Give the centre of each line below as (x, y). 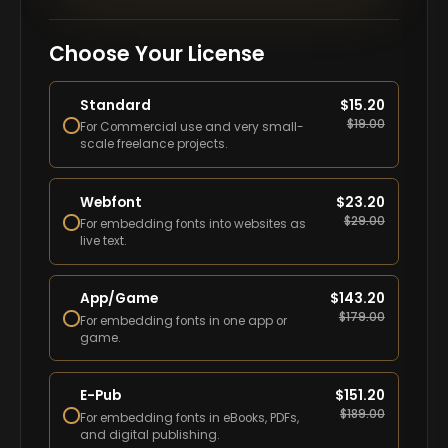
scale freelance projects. (154, 144)
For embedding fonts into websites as (193, 223)
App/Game (119, 299)
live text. (104, 240)
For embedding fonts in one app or (184, 320)
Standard (116, 105)
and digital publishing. (150, 434)
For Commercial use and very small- (192, 127)
